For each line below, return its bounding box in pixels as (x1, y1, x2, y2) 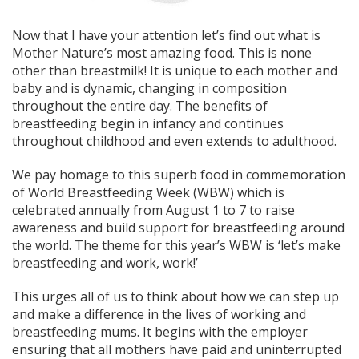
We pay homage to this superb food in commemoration (12, 165, 345, 184)
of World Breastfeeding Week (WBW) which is (12, 183, 284, 201)
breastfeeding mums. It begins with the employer (12, 322, 308, 341)
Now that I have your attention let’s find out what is (12, 26, 321, 44)
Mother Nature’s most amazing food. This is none (12, 43, 312, 62)
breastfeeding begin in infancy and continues (12, 114, 284, 132)
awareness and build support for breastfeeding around (12, 218, 345, 236)
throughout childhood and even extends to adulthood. (12, 131, 337, 150)
